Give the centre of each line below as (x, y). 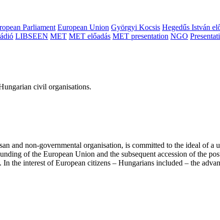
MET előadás (90, 36)
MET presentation (140, 36)
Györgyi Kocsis (136, 27)
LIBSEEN (32, 36)
